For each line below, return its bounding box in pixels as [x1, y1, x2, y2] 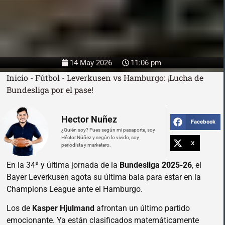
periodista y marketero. [61, 142, 111, 148]
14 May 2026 [69, 58, 112, 68]
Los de [7, 203, 32, 213]
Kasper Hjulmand [32, 203, 96, 213]
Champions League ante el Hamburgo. [7, 184, 143, 194]
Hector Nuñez [61, 114, 117, 125]
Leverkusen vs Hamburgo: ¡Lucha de [67, 72, 203, 83]
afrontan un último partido [96, 203, 190, 213]
